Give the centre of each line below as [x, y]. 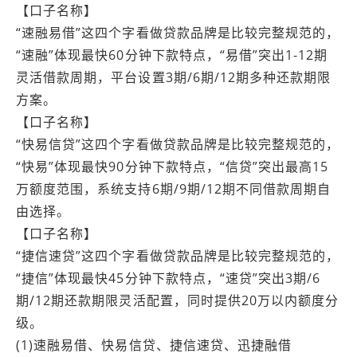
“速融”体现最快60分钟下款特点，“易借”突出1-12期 [172, 55]
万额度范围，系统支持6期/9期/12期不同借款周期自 [174, 189]
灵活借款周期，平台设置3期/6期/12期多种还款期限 [174, 77]
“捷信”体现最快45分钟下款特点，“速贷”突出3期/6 [169, 278]
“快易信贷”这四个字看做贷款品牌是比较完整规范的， [178, 144]
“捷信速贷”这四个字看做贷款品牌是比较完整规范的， [178, 256]
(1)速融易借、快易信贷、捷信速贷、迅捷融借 [154, 345]
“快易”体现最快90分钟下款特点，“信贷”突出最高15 [173, 167]
